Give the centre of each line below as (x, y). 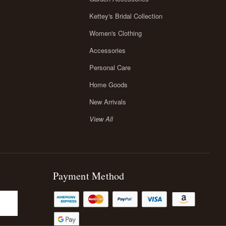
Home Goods (108, 84)
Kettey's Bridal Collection (126, 16)
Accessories (107, 50)
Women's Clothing (115, 33)
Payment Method (89, 176)
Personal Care (110, 67)
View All (101, 119)
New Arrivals (107, 101)
